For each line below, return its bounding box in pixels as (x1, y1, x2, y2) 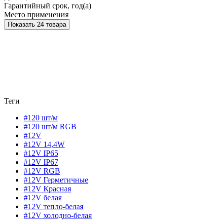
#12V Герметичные (24, 175, 88, 184)
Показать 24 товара (37, 20, 66, 28)
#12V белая (24, 193, 62, 202)
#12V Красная (24, 184, 71, 193)
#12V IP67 (24, 157, 58, 166)
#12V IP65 (24, 148, 58, 157)
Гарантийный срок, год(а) (4, 1, 91, 10)
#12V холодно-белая (24, 211, 92, 220)
